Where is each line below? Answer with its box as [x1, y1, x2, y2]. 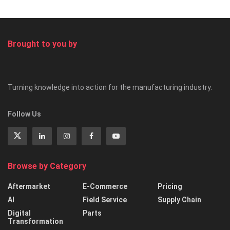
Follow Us [8, 109, 41, 118]
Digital [8, 208, 31, 217]
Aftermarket [8, 182, 50, 190]
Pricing [158, 182, 182, 190]
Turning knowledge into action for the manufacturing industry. [8, 83, 212, 91]
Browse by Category [8, 161, 86, 171]
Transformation [8, 217, 63, 225]
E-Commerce [83, 182, 127, 190]
